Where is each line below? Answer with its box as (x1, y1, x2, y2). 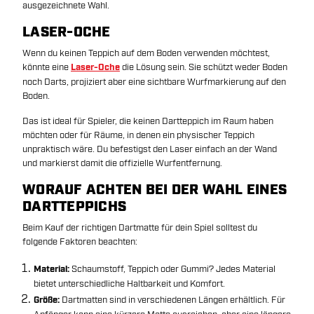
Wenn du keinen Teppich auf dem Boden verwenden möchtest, (22, 48, 270, 59)
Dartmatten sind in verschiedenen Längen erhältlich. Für (60, 294, 285, 306)
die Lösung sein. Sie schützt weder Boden (120, 62, 287, 73)
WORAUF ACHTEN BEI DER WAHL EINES (22, 181, 287, 199)
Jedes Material (216, 264, 275, 275)
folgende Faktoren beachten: (22, 236, 137, 247)
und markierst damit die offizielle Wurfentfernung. (22, 158, 222, 169)
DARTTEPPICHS (22, 198, 126, 216)
